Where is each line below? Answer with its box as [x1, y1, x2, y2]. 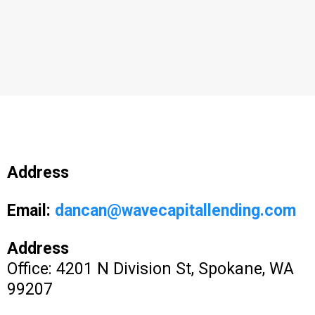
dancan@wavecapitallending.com [55, 200, 296, 220]
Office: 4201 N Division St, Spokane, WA [7, 259, 294, 278]
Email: [7, 200, 55, 220]
